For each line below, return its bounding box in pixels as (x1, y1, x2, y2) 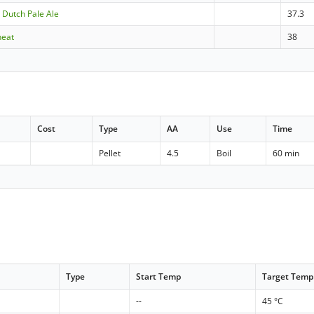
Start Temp (136, 270, 182, 282)
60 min (273, 147, 300, 160)
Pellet (99, 147, 121, 160)
